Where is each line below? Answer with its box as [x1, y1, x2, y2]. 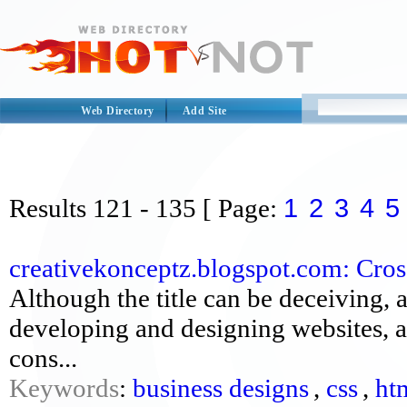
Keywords [9, 373, 119, 402]
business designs [133, 373, 309, 402]
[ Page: [203, 194, 283, 223]
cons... [9, 343, 77, 372]
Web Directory [81, 104, 154, 117]
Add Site [182, 104, 227, 117]
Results [9, 194, 86, 223]
